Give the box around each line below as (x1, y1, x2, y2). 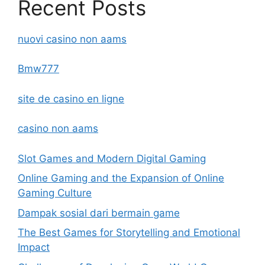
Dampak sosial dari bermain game (18, 206, 180, 219)
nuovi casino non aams (18, 33, 127, 45)
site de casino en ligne (18, 92, 124, 105)
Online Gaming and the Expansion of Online (18, 172, 224, 184)
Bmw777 (18, 63, 59, 75)
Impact (18, 241, 50, 253)
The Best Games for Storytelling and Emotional (18, 227, 240, 238)
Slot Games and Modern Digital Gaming (18, 152, 206, 164)
